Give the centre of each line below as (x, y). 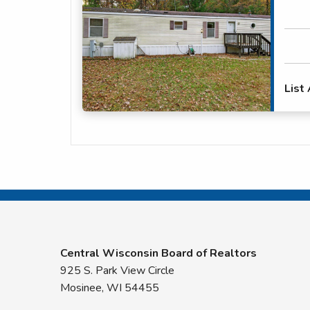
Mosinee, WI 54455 (110, 288)
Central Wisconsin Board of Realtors (158, 254)
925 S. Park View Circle (117, 271)
